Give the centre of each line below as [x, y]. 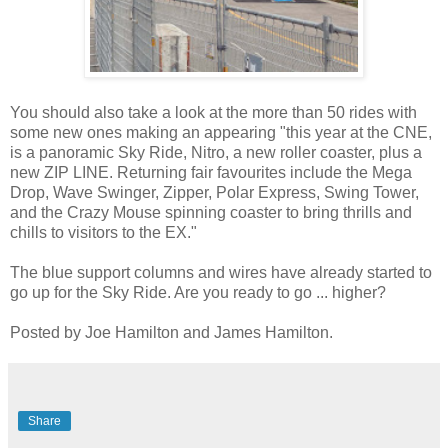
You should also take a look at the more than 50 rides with [213, 112]
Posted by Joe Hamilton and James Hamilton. [171, 332]
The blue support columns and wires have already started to [221, 272]
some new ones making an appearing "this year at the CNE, [221, 132]
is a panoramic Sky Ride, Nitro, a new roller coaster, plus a [216, 152]
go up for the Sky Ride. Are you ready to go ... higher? [198, 292]
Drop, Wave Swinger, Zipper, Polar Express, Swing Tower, [214, 192]
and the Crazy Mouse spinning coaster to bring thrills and [211, 212]
